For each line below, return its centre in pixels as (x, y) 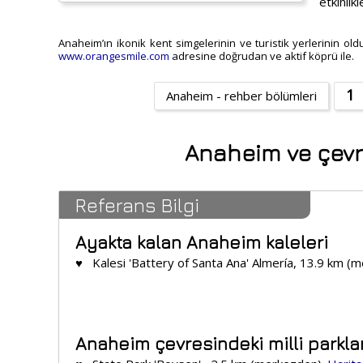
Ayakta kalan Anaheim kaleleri (202, 243)
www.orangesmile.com (114, 56)
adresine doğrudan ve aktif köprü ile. (262, 56)
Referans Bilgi (137, 205)
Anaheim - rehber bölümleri (241, 96)
